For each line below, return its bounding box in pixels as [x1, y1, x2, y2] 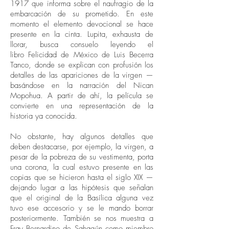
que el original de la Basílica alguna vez [10, 193, 153, 203]
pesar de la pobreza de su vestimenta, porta [10, 152, 153, 162]
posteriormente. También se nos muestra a [10, 213, 153, 223]
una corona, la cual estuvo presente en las [10, 162, 153, 172]
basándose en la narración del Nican [10, 80, 153, 90]
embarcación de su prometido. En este [10, 9, 153, 19]
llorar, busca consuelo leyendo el [10, 39, 153, 50]
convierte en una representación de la [10, 101, 153, 111]
